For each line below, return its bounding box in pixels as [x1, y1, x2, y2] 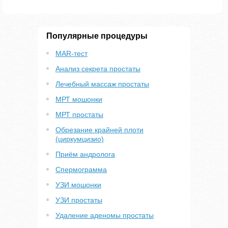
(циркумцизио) [55, 135, 104, 143]
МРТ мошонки [55, 95, 102, 103]
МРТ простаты [55, 110, 103, 119]
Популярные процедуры [46, 32, 148, 40]
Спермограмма [55, 165, 107, 174]
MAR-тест [55, 49, 88, 58]
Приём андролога [55, 150, 115, 158]
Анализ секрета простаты [55, 65, 140, 73]
